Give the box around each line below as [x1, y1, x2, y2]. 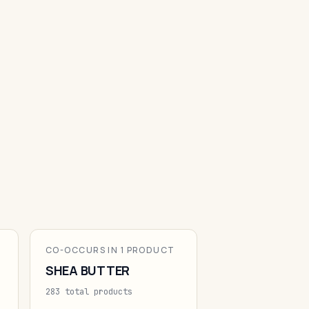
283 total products [46, 286, 132, 297]
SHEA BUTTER [46, 262, 130, 279]
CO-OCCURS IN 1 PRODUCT [46, 244, 175, 256]
